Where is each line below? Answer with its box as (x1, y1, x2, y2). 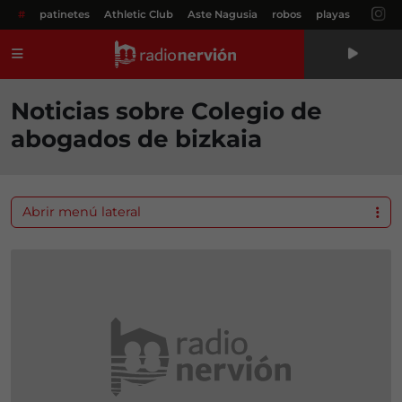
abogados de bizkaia (11, 125, 262, 153)
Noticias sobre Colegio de (11, 97, 322, 126)
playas (316, 8, 350, 21)
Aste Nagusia (188, 8, 258, 21)
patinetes (39, 8, 90, 21)
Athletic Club (104, 8, 173, 21)
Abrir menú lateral (22, 204, 141, 220)
